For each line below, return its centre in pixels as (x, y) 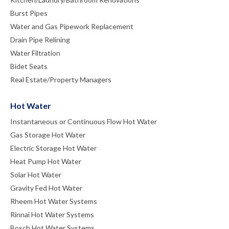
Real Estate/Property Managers (61, 79)
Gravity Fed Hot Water (46, 188)
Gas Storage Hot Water (48, 134)
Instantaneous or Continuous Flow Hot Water (84, 121)
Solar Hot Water (36, 174)
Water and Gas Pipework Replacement (72, 26)
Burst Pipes (29, 13)
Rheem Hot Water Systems (54, 201)
